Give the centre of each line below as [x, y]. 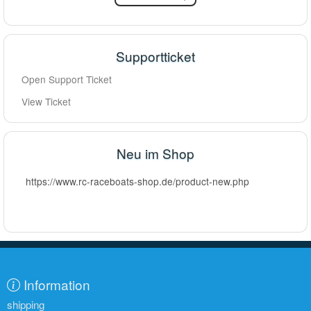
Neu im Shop [155, 153]
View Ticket [46, 102]
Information [57, 285]
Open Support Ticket [67, 79]
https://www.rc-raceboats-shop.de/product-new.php [137, 181]
